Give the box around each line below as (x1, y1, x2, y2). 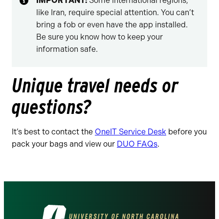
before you (166, 127, 207, 136)
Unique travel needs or (12, 73, 178, 97)
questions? (12, 95, 91, 119)
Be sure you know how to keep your (36, 32, 163, 42)
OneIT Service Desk (95, 127, 166, 136)
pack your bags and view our (12, 139, 117, 149)
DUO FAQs (117, 139, 157, 149)
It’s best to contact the (12, 127, 95, 136)
